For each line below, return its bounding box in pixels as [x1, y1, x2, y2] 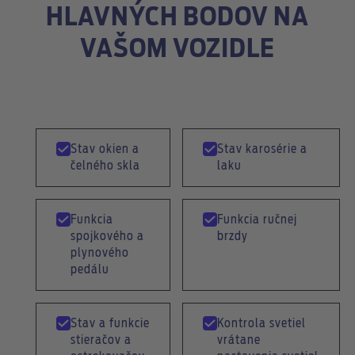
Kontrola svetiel [216, 318, 306, 330]
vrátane [216, 334, 261, 346]
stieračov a [70, 334, 132, 346]
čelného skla [70, 160, 140, 172]
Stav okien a [70, 143, 139, 155]
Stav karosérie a [216, 143, 307, 155]
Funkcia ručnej [216, 214, 297, 226]
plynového [70, 247, 129, 259]
